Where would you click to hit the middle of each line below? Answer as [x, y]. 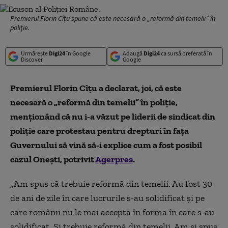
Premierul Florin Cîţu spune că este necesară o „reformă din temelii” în [113, 18]
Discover [32, 59]
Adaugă [133, 53]
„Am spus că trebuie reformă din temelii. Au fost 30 [111, 184]
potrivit [79, 159]
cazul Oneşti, [37, 159]
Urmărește [35, 53]
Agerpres [114, 159]
